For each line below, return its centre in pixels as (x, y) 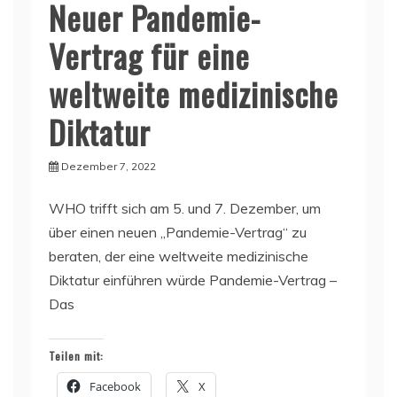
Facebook (115, 387)
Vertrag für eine (149, 56)
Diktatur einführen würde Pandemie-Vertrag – (193, 280)
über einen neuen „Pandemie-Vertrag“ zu (178, 233)
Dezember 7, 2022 (109, 167)
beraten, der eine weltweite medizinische (179, 257)
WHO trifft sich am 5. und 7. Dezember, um (185, 209)
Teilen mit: (76, 356)
